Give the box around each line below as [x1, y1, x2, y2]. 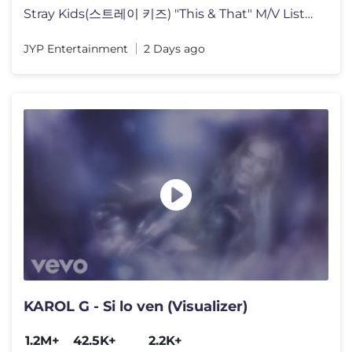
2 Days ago [144, 42, 205, 56]
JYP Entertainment [24, 42, 128, 56]
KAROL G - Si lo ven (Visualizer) [24, 298, 247, 316]
